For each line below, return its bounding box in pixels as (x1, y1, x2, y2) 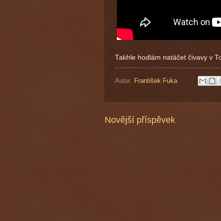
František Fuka (134, 76, 177, 84)
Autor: (115, 76, 134, 84)
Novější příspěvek (105, 115, 175, 125)
